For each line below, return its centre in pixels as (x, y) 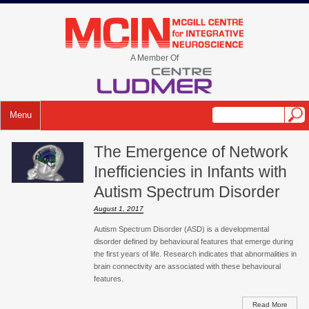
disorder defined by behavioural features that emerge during (193, 242)
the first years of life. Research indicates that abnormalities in (195, 254)
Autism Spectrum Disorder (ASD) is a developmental (181, 229)
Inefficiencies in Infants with (190, 171)
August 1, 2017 (118, 208)
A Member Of (154, 58)
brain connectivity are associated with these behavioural (187, 267)
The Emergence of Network (191, 151)
